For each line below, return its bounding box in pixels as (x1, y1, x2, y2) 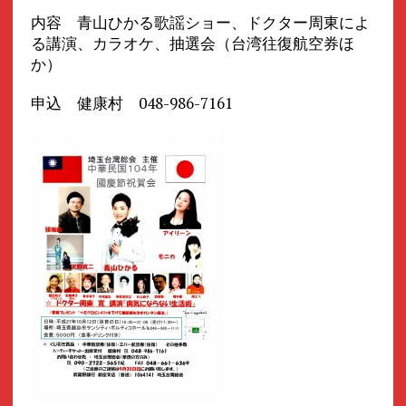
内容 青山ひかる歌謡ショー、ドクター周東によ (30, 11, 370, 33)
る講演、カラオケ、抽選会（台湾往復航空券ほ (30, 32, 354, 53)
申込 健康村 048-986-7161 (30, 92, 233, 113)
